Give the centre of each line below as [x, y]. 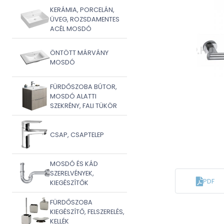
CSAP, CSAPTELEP [77, 134]
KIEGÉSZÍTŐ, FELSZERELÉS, [87, 211]
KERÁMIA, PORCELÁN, [82, 9]
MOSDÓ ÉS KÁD [74, 163]
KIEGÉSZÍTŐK [69, 182]
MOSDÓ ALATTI [73, 96]
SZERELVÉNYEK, [72, 173]
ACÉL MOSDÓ [71, 28]
